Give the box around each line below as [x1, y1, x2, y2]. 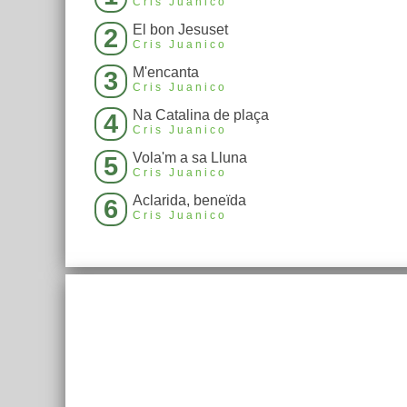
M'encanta [133, 65, 199, 81]
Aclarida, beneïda [133, 193, 246, 209]
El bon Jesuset [133, 22, 228, 38]
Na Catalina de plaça [133, 107, 269, 124]
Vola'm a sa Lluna [133, 150, 247, 166]
